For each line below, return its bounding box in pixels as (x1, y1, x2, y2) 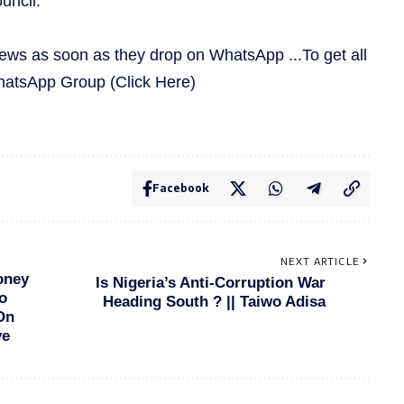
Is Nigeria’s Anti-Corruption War (95, 273, 326, 291)
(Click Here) (110, 72, 196, 91)
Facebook (151, 180, 208, 195)
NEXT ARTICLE (280, 254, 360, 267)
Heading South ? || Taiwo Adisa (102, 292, 326, 310)
